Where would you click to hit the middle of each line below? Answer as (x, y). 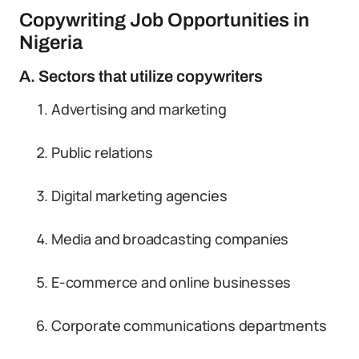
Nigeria (51, 42)
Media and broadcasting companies (170, 239)
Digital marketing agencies (139, 196)
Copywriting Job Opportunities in (164, 20)
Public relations (103, 152)
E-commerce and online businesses (171, 282)
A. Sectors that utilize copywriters (141, 76)
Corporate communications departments (189, 325)
